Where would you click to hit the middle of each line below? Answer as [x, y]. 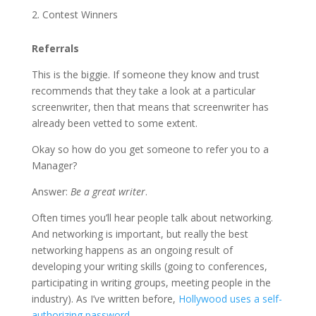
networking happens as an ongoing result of [132, 250]
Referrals [55, 48]
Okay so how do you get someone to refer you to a [150, 149]
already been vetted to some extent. [114, 123]
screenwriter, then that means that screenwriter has [150, 107]
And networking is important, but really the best [140, 233]
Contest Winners [80, 14]
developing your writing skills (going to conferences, [149, 266]
